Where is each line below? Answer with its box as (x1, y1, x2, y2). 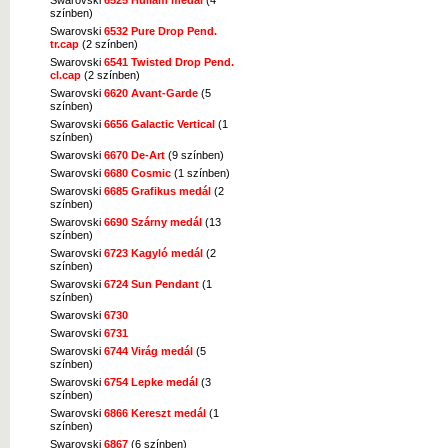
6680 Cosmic (104, 166, 171, 179)
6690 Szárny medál (104, 215, 202, 228)
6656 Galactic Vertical (104, 117, 215, 130)
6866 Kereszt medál (104, 406, 206, 419)
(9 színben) (165, 148, 224, 161)
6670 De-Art (104, 148, 165, 161)
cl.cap (50, 68, 81, 81)
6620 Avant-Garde (104, 86, 198, 99)
